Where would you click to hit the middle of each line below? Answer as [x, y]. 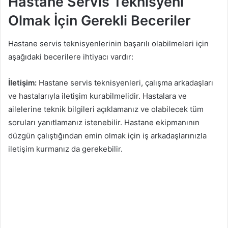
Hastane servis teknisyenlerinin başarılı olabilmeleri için [108, 43]
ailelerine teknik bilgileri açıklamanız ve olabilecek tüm [106, 109]
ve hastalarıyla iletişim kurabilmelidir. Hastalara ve [97, 96]
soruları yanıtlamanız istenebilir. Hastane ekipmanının [104, 122]
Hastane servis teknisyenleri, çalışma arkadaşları [125, 82]
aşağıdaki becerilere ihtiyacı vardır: [71, 56]
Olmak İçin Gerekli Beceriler [99, 21]
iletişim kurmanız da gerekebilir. [65, 149]
